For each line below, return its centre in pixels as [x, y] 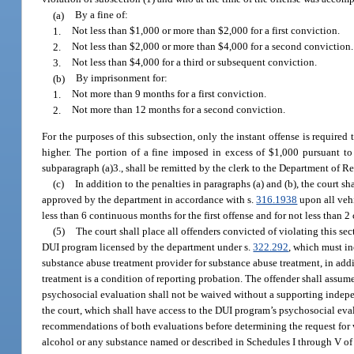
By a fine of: [102, 15]
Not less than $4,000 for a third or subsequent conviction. [195, 62]
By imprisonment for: [122, 78]
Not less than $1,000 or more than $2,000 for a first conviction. [206, 31]
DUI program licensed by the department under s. [148, 247]
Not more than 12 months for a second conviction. [179, 110]
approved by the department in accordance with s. [149, 199]
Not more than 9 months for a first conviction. [169, 94]
